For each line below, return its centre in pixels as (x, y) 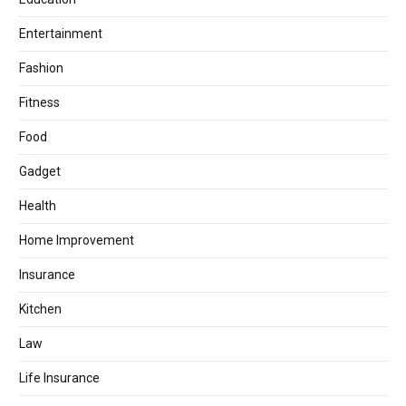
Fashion (41, 68)
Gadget (40, 172)
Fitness (39, 103)
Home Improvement (77, 241)
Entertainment (61, 34)
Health (38, 206)
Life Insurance (59, 378)
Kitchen (40, 309)
